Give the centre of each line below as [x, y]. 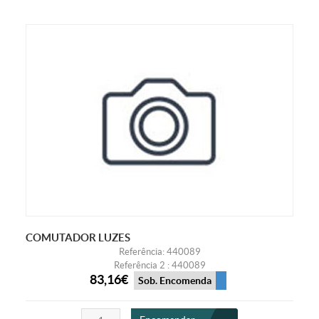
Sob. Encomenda [174, 281]
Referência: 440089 [159, 251]
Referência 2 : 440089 [159, 265]
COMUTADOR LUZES [78, 237]
